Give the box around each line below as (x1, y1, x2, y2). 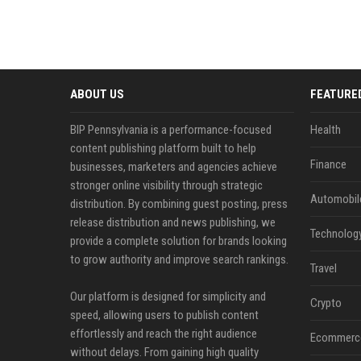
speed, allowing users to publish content (70, 308, 259, 322)
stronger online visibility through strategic (70, 178, 263, 193)
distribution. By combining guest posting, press (70, 197, 288, 211)
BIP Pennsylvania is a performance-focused (70, 122, 272, 137)
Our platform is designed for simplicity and (70, 289, 266, 304)
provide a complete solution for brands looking (70, 234, 287, 248)
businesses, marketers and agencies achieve (70, 160, 277, 174)
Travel (309, 261, 337, 276)
